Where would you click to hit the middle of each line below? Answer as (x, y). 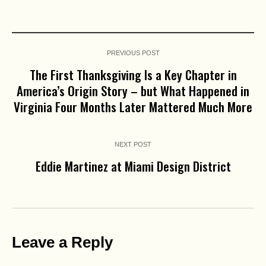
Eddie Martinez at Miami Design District (133, 166)
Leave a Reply (62, 242)
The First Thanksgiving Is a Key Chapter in (133, 74)
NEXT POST (133, 144)
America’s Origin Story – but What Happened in (133, 90)
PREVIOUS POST (133, 53)
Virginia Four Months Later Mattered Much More (133, 106)
